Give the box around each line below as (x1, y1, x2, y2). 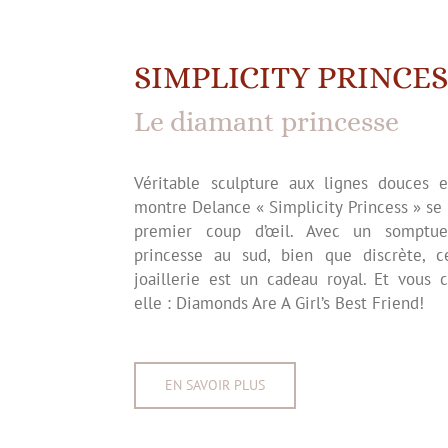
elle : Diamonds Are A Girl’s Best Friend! (134, 292, 425, 315)
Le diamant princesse (134, 106, 400, 139)
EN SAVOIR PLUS (165, 376, 266, 395)
